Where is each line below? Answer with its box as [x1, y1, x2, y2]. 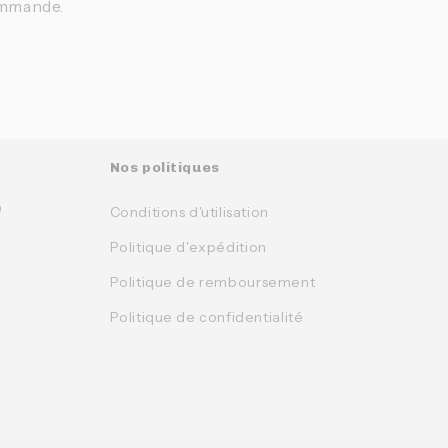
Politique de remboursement [109, 273, 316, 291]
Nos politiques [109, 159, 220, 176]
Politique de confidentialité [109, 308, 304, 326]
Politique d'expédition [109, 238, 267, 256]
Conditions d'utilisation [109, 203, 269, 221]
